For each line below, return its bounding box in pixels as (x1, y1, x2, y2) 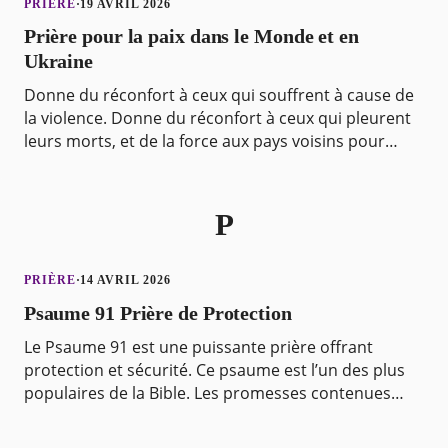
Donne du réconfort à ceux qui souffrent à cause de (23, 84, 414, 107)
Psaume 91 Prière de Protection (23, 301, 292, 324)
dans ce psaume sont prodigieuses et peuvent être (23, 404, 407, 427)
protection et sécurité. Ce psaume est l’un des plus (23, 358, 405, 381)
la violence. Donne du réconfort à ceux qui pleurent (23, 107, 411, 130)
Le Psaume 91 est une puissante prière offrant (23, 335, 373, 358)
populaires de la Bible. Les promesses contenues (23, 381, 391, 404)
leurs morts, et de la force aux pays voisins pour (23, 130, 385, 153)
